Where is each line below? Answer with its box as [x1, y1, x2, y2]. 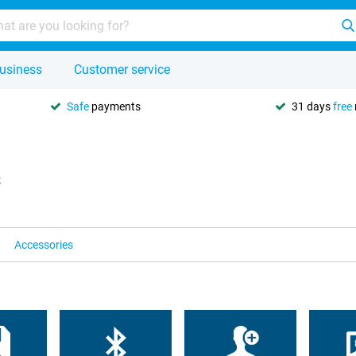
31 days [292, 99, 333, 113]
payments [89, 99, 141, 113]
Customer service [74, 62, 170, 77]
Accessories [14, 238, 73, 251]
